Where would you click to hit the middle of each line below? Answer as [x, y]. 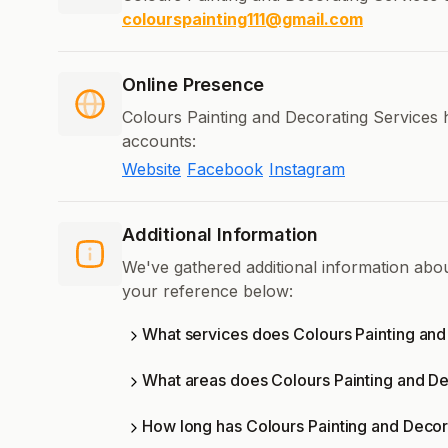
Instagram [307, 169]
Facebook [225, 169]
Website [151, 169]
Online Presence [193, 85]
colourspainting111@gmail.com [242, 19]
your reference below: [207, 291]
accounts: [159, 141]
